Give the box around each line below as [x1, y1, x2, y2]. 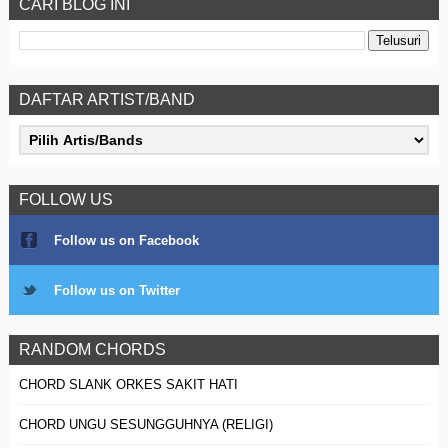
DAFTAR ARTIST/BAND [18, 91, 195, 108]
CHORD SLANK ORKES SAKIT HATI [18, 377, 238, 392]
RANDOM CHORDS [18, 341, 166, 358]
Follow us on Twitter [53, 282, 180, 298]
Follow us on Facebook [53, 232, 199, 248]
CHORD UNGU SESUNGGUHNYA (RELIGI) [18, 417, 273, 432]
